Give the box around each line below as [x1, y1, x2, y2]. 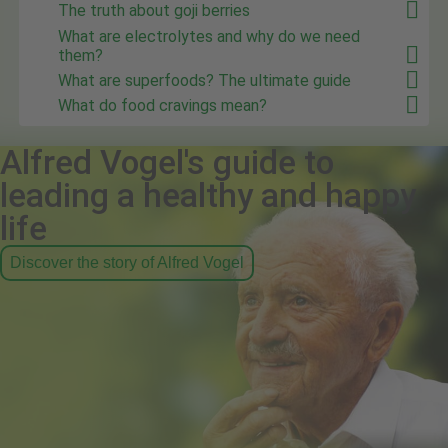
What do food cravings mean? [58, 96, 268, 116]
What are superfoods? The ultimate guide [58, 71, 352, 91]
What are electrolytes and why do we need [58, 26, 361, 46]
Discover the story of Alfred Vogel [10, 253, 244, 271]
